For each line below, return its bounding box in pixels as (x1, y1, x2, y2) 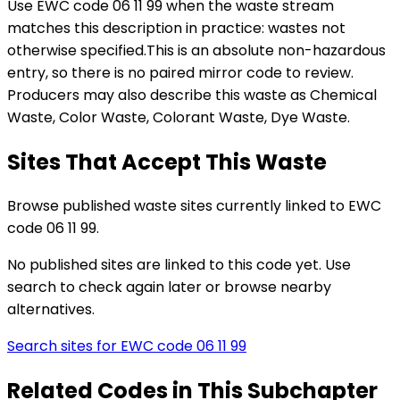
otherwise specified (7, 39, 144, 61)
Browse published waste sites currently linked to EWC (7, 196, 381, 217)
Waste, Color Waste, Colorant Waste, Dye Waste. (7, 106, 350, 128)
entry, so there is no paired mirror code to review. (7, 62, 354, 83)
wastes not (268, 17, 346, 38)
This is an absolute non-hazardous (146, 39, 386, 61)
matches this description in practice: (7, 17, 264, 38)
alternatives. (7, 299, 95, 321)
